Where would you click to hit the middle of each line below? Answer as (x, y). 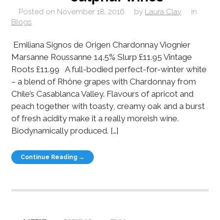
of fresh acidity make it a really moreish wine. (95, 118)
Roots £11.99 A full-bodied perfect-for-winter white (109, 69)
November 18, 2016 (91, 12)
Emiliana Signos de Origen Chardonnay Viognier (101, 44)
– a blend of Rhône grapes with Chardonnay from (103, 81)
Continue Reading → (53, 157)
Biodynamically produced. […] (65, 130)
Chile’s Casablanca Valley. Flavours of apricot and (102, 94)
